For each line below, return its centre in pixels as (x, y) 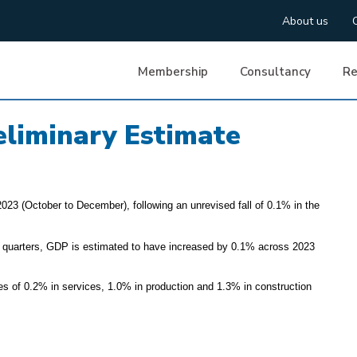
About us (306, 21)
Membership (173, 72)
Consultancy (276, 72)
